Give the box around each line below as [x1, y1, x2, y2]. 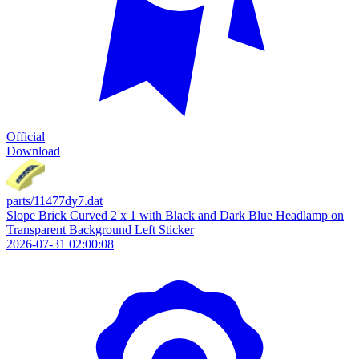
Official [6, 130, 45, 143]
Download [6, 144, 60, 158]
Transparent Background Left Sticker [6, 223, 194, 236]
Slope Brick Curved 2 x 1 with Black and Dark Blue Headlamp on [6, 208, 344, 222]
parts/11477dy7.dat [6, 194, 103, 208]
